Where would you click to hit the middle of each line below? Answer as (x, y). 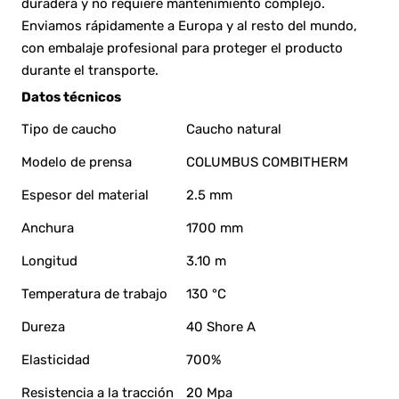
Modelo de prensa (77, 162)
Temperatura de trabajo (94, 293)
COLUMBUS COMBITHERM (267, 162)
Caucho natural (234, 129)
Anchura (48, 228)
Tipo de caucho (69, 129)
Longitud (49, 261)
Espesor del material (85, 195)
